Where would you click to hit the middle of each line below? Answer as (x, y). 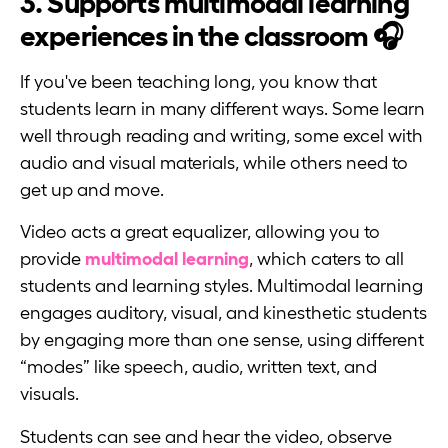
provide (52, 259)
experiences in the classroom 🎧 (212, 35)
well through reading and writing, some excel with (221, 135)
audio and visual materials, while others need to (214, 162)
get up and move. (94, 189)
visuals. (51, 394)
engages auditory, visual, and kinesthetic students (223, 313)
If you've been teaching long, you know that (198, 81)
